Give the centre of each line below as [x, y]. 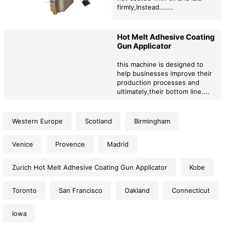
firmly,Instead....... [145, 7]
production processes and [158, 83]
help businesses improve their [164, 74]
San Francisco [81, 190]
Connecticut [191, 190]
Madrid [118, 144]
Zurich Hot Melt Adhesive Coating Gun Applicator [90, 167]
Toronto [24, 190]
